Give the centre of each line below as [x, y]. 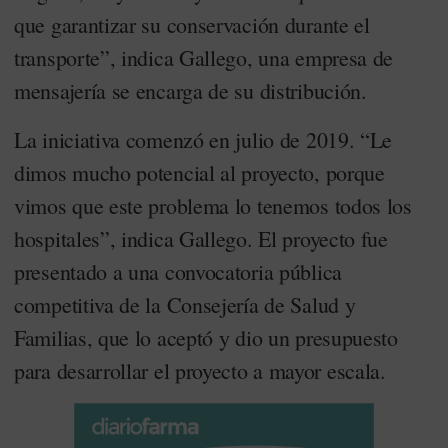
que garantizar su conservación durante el [192, 24]
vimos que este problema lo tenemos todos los [213, 205]
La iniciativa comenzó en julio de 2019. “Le [203, 139]
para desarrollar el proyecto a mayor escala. [200, 370]
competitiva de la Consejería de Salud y [185, 304]
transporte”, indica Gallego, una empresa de [204, 57]
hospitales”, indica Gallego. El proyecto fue [201, 238]
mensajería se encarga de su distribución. [190, 90]
